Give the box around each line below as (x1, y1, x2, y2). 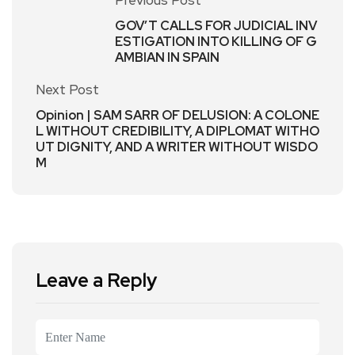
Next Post (36, 81, 99, 98)
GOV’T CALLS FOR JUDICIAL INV (115, 17, 317, 34)
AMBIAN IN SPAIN (115, 49, 219, 66)
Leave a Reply (36, 268, 157, 292)
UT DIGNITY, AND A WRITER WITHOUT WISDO (36, 139, 318, 155)
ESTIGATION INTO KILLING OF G (115, 33, 317, 50)
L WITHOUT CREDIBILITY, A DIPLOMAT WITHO (36, 123, 319, 139)
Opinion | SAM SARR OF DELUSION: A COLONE (36, 107, 319, 124)
